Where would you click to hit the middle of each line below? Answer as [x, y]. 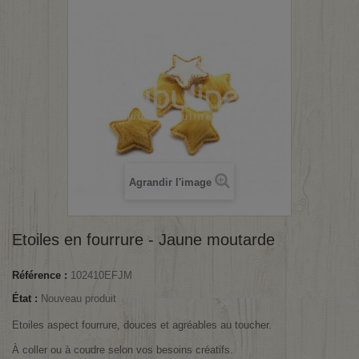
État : [25, 298]
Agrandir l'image [170, 182]
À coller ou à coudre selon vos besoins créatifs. [123, 350]
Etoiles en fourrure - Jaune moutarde [143, 240]
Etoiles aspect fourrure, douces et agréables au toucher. [142, 325]
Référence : [40, 275]
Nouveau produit [79, 298]
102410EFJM [101, 275]
